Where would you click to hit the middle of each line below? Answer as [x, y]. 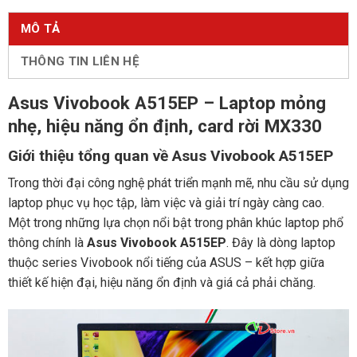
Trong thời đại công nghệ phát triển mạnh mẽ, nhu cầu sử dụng [178, 183]
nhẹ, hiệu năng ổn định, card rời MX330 [165, 126]
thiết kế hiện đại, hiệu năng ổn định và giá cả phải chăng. [161, 283]
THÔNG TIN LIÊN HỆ [80, 62]
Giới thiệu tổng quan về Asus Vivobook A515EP [170, 155]
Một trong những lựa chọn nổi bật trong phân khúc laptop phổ [175, 223]
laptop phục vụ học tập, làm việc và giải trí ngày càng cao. [166, 203]
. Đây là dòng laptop [280, 243]
